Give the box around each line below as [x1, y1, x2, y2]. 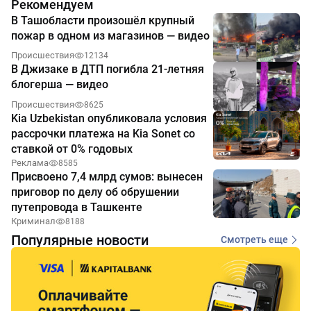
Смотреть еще [221, 234, 288, 246]
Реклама [11, 157, 49, 168]
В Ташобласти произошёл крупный [11, 14, 194, 28]
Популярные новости [11, 231, 149, 249]
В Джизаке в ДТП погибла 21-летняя [11, 62, 204, 76]
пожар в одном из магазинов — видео [11, 29, 210, 43]
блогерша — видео [11, 78, 108, 92]
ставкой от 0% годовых [11, 142, 133, 155]
